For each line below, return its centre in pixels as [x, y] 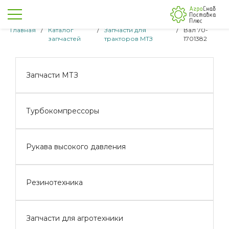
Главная [23, 30]
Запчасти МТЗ [52, 75]
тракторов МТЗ [128, 39]
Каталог [61, 30]
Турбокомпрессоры [63, 111]
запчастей [64, 39]
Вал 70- [196, 30]
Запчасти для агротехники [75, 218]
